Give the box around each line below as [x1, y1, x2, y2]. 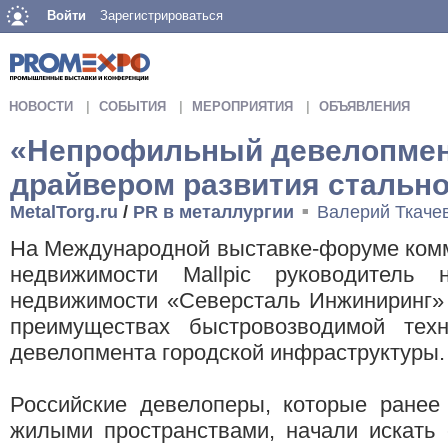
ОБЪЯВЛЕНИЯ [319, 99, 410, 114]
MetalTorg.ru [10, 202, 118, 222]
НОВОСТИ [9, 99, 73, 114]
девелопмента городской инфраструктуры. [10, 340, 445, 366]
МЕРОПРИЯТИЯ [192, 99, 293, 114]
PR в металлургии [133, 202, 294, 222]
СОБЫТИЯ [99, 99, 166, 114]
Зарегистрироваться [100, 8, 223, 23]
